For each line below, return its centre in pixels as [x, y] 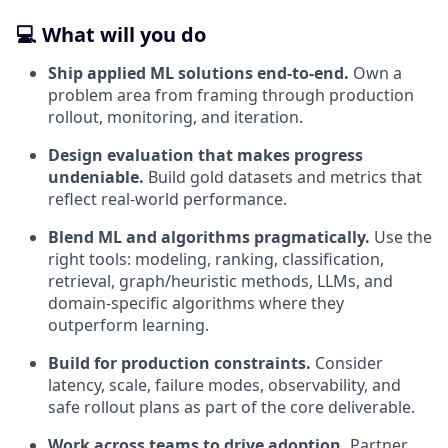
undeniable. [96, 177]
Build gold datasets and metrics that [283, 177]
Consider [347, 363]
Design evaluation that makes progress [205, 155]
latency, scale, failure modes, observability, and [224, 385]
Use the [401, 237]
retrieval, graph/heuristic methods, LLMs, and [220, 281]
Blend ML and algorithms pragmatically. [209, 237]
